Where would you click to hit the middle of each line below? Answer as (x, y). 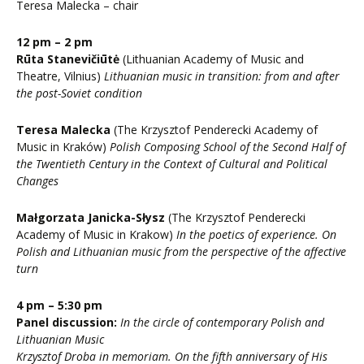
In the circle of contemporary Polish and (222, 323)
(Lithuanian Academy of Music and (212, 59)
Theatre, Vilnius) (58, 76)
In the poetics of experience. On (256, 235)
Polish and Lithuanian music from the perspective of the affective (181, 252)
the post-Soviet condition (79, 93)
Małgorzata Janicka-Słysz (91, 218)
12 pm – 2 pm (54, 42)
